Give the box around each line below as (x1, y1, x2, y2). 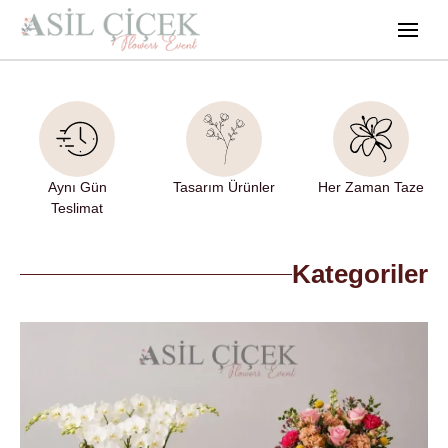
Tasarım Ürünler (173, 179, 275, 196)
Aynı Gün (47, 179, 107, 196)
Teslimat (51, 200, 104, 217)
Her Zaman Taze (317, 179, 424, 196)
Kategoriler (292, 259, 428, 290)
